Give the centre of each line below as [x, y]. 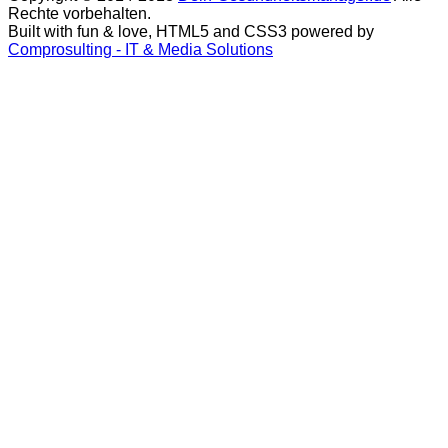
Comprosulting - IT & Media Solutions [140, 50]
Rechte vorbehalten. [79, 14]
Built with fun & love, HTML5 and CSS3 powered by [191, 32]
